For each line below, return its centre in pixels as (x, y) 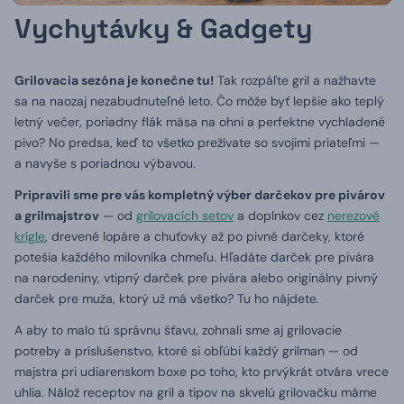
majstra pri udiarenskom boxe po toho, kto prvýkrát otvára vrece (202, 372)
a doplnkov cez (280, 216)
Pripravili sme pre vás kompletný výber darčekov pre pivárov (200, 195)
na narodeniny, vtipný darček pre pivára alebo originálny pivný (196, 278)
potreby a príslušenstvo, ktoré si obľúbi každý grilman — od (186, 351)
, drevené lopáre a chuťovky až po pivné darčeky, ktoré (205, 236)
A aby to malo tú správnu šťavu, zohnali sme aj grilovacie (178, 330)
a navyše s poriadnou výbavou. (105, 163)
